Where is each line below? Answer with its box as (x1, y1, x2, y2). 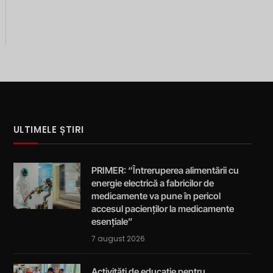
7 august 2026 (91, 233, 145, 244)
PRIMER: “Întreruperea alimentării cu (91, 164, 239, 176)
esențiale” (91, 215, 133, 227)
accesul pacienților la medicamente (91, 202, 234, 214)
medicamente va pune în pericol (91, 190, 221, 202)
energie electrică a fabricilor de (91, 177, 214, 189)
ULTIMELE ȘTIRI (13, 122, 85, 136)
